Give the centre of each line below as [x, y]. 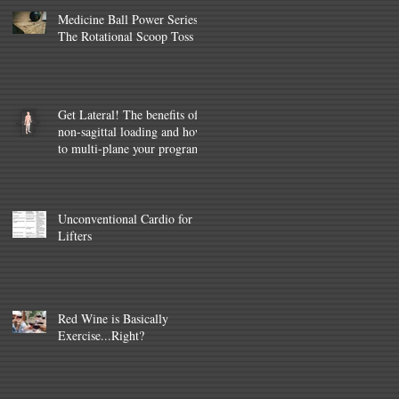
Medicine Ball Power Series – [133, 19]
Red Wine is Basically [113, 318]
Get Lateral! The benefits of [128, 114]
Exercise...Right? [101, 335]
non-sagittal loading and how [131, 131]
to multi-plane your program [130, 148]
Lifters [75, 236]
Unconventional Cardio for [125, 219]
